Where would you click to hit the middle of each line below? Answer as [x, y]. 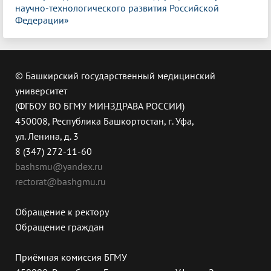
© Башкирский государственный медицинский [115, 76]
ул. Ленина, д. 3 [47, 136]
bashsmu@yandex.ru [59, 167]
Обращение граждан [60, 227]
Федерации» [42, 20]
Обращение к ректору [62, 212]
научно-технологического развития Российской [117, 8]
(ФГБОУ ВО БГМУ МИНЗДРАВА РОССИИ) [100, 106]
